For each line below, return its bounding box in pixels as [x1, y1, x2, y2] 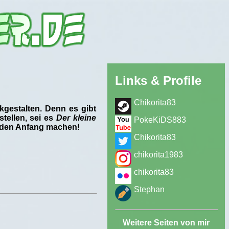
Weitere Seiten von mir [123, 218, 210, 227]
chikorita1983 [134, 150, 183, 159]
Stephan [134, 185, 165, 194]
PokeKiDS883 [134, 115, 186, 124]
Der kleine [56, 113, 97, 122]
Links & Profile [115, 73, 201, 87]
